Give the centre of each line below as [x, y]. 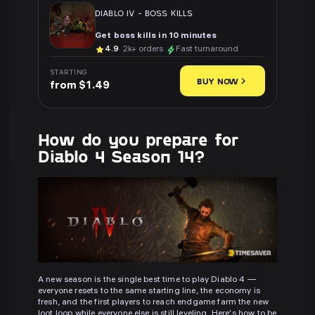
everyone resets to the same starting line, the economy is [149, 292]
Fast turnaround [207, 50]
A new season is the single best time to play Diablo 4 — [147, 281]
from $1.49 [80, 86]
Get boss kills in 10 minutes [156, 37]
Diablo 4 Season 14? [122, 156]
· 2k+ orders [141, 50]
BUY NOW [218, 81]
